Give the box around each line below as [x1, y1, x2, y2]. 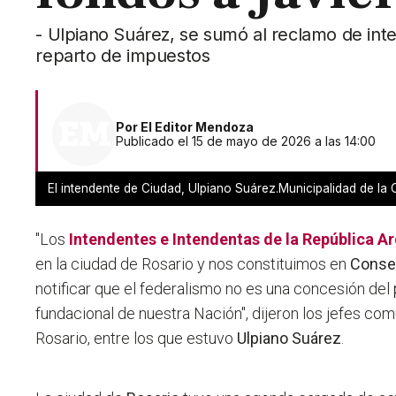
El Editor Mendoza [141, 119, 255, 135]
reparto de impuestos [35, 45, 210, 67]
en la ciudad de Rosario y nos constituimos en [35, 255, 351, 274]
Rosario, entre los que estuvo [35, 329, 238, 348]
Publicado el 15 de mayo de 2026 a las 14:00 [116, 133, 377, 149]
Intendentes [65, 230, 161, 249]
